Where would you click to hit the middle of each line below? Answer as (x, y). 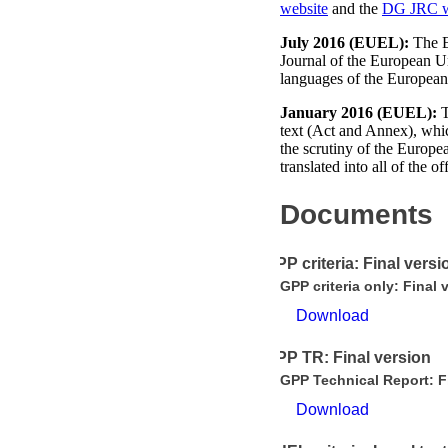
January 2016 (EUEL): (358, 112)
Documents (356, 215)
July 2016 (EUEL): (344, 42)
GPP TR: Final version (347, 358)
